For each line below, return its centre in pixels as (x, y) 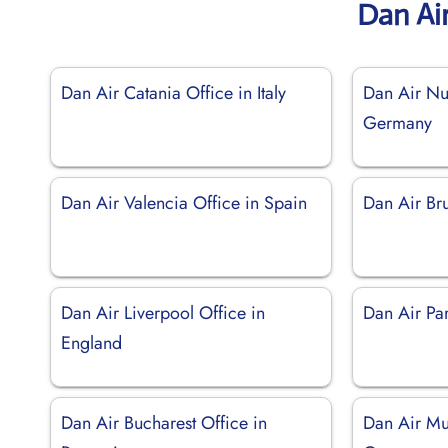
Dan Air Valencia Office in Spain (184, 202)
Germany (398, 122)
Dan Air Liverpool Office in (163, 312)
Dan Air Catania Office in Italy (173, 92)
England (91, 342)
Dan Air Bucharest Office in (164, 422)
